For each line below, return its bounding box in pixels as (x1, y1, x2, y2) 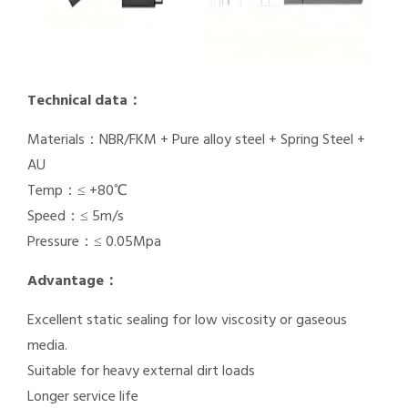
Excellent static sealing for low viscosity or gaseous (27, 309, 347, 332)
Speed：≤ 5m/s (27, 205, 124, 229)
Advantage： (27, 270, 118, 293)
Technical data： (27, 89, 142, 113)
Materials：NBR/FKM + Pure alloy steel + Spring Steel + (27, 128, 365, 152)
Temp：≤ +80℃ (27, 179, 127, 203)
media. (27, 334, 67, 358)
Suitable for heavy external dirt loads (27, 360, 255, 383)
